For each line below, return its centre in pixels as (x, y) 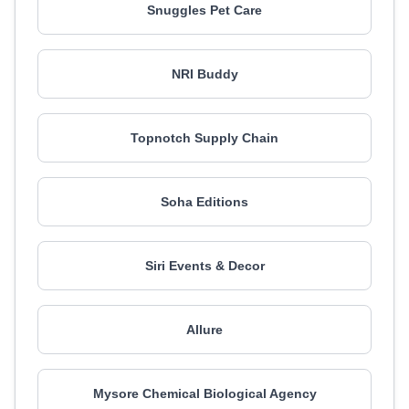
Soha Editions (204, 202)
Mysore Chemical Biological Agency (204, 393)
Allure (204, 330)
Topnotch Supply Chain (204, 138)
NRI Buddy (204, 74)
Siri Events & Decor (204, 266)
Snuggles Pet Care (204, 10)
